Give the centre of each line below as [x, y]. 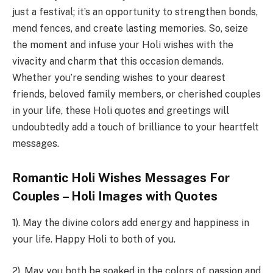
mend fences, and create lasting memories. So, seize [130, 29]
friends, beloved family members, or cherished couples [136, 94]
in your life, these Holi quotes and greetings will [121, 111]
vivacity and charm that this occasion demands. [118, 62]
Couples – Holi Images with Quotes [115, 196]
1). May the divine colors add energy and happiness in [131, 223]
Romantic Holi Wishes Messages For [121, 178]
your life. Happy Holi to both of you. [94, 239]
